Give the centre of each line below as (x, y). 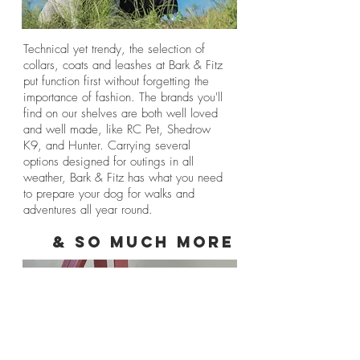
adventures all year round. (88, 210)
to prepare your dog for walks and (109, 194)
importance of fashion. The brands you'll (123, 97)
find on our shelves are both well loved (121, 113)
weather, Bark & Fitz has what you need (123, 178)
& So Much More (143, 242)
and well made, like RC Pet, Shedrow (117, 129)
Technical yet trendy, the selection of (114, 49)
